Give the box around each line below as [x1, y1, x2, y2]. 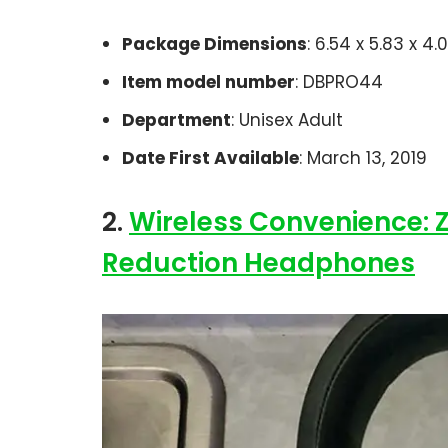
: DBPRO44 [295, 69, 383, 94]
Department [122, 107, 231, 132]
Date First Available [122, 145, 299, 170]
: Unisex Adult [231, 107, 343, 132]
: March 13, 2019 [299, 145, 427, 170]
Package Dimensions [122, 31, 307, 56]
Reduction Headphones [102, 244, 415, 281]
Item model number [122, 69, 295, 94]
